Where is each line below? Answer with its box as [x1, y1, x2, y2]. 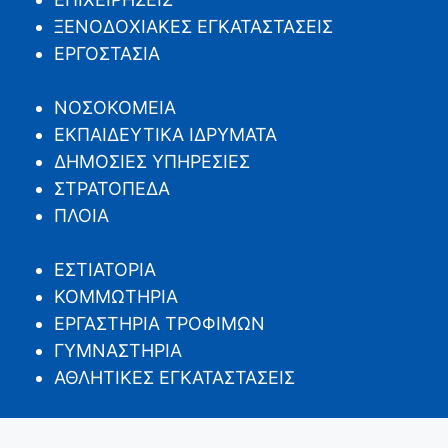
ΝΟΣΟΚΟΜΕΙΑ [54, 97, 176, 119]
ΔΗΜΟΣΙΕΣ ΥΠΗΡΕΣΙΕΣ [54, 151, 250, 173]
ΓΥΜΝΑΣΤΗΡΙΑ [54, 340, 182, 362]
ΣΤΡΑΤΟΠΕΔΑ [54, 178, 170, 200]
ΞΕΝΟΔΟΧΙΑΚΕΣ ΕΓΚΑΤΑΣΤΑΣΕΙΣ [54, 16, 333, 38]
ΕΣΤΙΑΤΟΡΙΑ [54, 259, 156, 281]
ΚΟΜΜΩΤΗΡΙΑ [54, 286, 178, 308]
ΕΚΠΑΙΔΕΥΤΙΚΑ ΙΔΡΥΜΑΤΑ [54, 124, 277, 146]
